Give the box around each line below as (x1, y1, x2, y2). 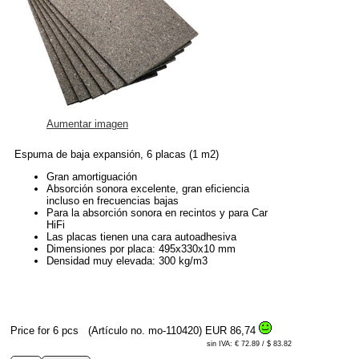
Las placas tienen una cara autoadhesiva (46, 231, 236, 244)
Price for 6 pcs (10, 325, 82, 337)
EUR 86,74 (205, 325, 259, 337)
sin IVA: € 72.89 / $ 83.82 (207, 340, 292, 349)
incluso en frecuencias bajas (46, 195, 179, 208)
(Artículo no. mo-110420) (85, 325, 205, 337)
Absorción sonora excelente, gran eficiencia (46, 183, 249, 196)
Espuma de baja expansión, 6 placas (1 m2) (14, 148, 219, 161)
